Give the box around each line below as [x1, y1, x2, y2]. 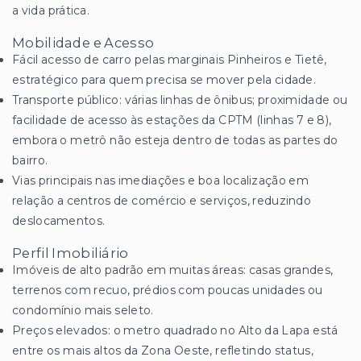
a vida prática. [12, 3, 90, 19]
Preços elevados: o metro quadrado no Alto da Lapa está [12, 323, 338, 338]
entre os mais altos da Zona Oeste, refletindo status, [12, 343, 313, 359]
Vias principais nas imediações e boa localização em [12, 173, 309, 189]
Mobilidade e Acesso [12, 35, 155, 52]
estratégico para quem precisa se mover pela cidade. [12, 73, 317, 88]
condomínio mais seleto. [12, 303, 154, 318]
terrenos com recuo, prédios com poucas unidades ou [12, 283, 323, 298]
